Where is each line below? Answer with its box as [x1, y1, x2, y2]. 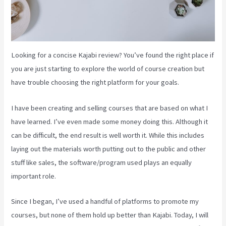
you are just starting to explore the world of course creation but [11, 64, 205, 74]
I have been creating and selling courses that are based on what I [11, 103, 208, 112]
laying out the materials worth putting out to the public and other [11, 144, 206, 153]
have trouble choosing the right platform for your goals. [11, 78, 180, 87]
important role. [11, 171, 56, 181]
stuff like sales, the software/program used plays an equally [11, 157, 192, 167]
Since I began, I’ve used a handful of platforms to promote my [11, 197, 199, 206]
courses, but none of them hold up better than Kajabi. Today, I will [11, 210, 209, 220]
